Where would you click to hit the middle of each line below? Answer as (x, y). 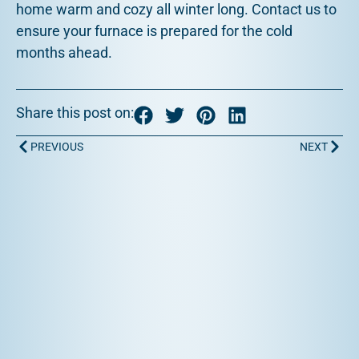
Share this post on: (75, 112)
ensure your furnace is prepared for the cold (154, 31)
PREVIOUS (57, 147)
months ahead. (64, 53)
